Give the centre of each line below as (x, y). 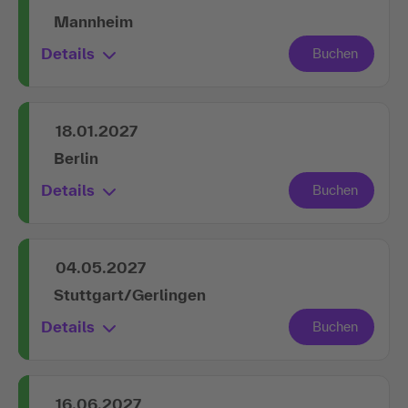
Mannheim (93, 21)
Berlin (76, 158)
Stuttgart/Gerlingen (130, 294)
